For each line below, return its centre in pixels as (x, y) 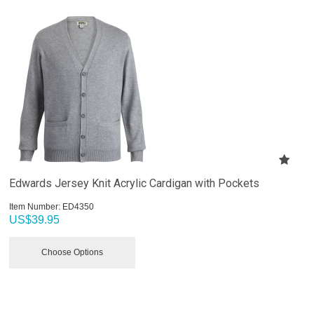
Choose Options (73, 252)
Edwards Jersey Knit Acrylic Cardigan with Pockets (135, 183)
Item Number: (35, 206)
